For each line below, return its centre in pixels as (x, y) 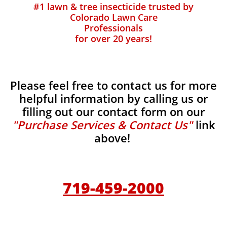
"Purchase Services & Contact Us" (102, 125)
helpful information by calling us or (113, 98)
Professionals (113, 28)
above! (113, 138)
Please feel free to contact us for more (113, 85)
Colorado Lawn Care (113, 17)
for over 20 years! (113, 39)
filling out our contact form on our (113, 111)
